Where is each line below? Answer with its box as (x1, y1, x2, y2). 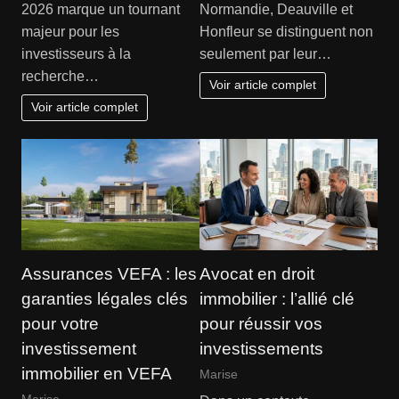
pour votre (20, 314, 99, 334)
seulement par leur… (199, 45, 331, 61)
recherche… (20, 68, 99, 84)
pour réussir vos (199, 314, 322, 334)
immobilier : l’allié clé (199, 289, 354, 309)
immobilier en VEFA (20, 364, 172, 384)
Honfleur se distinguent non (199, 23, 373, 39)
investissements (199, 339, 323, 359)
